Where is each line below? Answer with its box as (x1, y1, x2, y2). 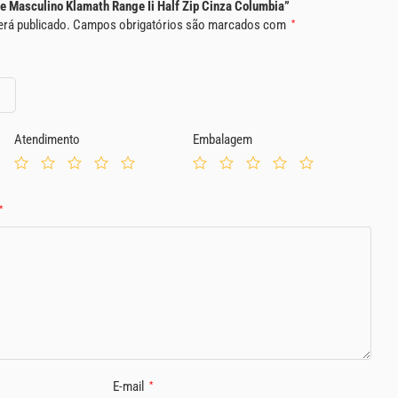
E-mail (113, 378, 147, 394)
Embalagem (192, 131, 252, 147)
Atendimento (14, 131, 81, 147)
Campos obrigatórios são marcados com (73, 17, 289, 33)
